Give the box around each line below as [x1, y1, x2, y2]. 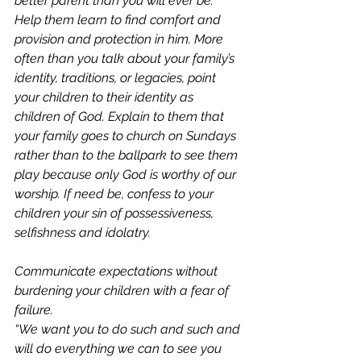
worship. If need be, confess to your [15, 186, 217, 201]
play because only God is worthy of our [15, 167, 239, 182]
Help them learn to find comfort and [15, 12, 224, 27]
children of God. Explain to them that [15, 109, 227, 124]
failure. [15, 302, 56, 317]
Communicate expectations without [15, 263, 221, 279]
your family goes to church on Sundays [15, 128, 239, 143]
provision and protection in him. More [15, 31, 226, 47]
